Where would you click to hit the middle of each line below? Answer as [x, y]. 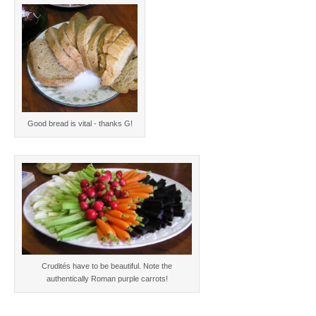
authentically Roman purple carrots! [107, 279]
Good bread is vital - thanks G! [80, 124]
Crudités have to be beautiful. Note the [107, 266]
